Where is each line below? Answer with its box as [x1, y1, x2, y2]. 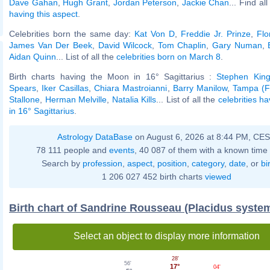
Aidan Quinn [9, 51, 56, 61]
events [109, 145, 134, 155]
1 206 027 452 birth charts [101, 171, 205, 181]
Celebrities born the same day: [9, 28, 134, 39]
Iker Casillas [42, 83, 89, 93]
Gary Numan [212, 40, 262, 50]
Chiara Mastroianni [94, 83, 168, 93]
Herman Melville [45, 94, 107, 104]
